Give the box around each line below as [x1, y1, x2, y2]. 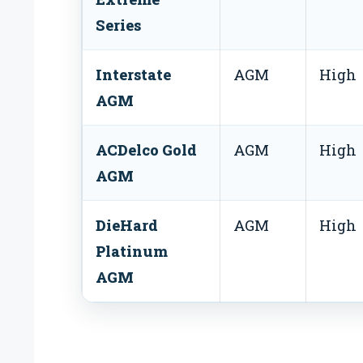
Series [96, 15, 141, 35]
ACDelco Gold [96, 139, 197, 160]
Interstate [96, 64, 171, 84]
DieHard [96, 215, 158, 235]
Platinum [96, 241, 168, 261]
